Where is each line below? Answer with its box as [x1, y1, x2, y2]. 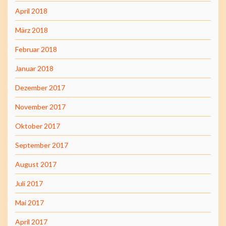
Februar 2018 [15, 44, 57, 53]
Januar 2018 [15, 64, 53, 73]
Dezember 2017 [15, 83, 65, 92]
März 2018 [15, 25, 48, 34]
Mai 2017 [15, 198, 44, 207]
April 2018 [15, 6, 47, 15]
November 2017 [15, 102, 66, 111]
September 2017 [15, 140, 68, 149]
